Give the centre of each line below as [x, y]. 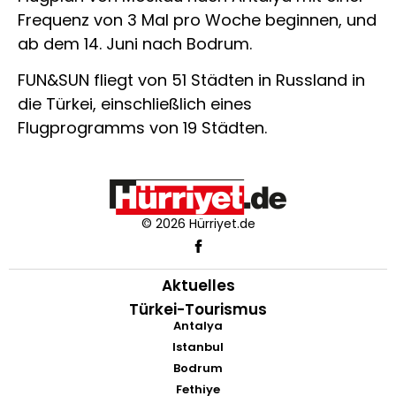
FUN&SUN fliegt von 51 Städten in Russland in [191, 80]
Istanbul [198, 346]
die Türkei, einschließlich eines [135, 104]
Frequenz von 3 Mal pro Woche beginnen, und [197, 19]
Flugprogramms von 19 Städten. [142, 128]
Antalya [198, 325]
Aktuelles [198, 285]
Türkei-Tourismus [198, 309]
